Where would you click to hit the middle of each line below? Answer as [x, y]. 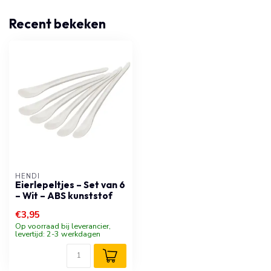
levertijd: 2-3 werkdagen [58, 234]
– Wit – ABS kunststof [64, 196]
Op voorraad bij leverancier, [63, 226]
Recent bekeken [57, 24]
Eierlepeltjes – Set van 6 [70, 185]
